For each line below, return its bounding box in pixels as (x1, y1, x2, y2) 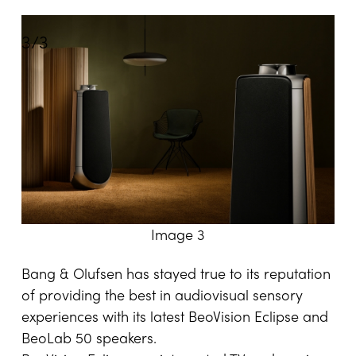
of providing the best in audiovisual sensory (21, 290, 303, 304)
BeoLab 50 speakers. (21, 333, 157, 347)
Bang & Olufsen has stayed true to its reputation (21, 269, 331, 283)
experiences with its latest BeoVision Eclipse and (21, 311, 328, 326)
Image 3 (151, 229, 205, 243)
